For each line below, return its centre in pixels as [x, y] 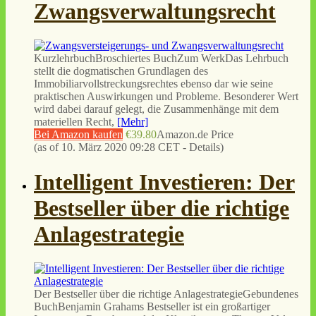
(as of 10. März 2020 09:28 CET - [111, 147]
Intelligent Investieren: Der [164, 182]
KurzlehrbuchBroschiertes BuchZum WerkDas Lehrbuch [161, 59]
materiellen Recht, [75, 122]
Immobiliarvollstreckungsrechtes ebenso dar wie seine [153, 84]
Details [205, 147]
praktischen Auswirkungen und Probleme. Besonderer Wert [166, 97]
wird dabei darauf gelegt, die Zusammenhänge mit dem [156, 109]
